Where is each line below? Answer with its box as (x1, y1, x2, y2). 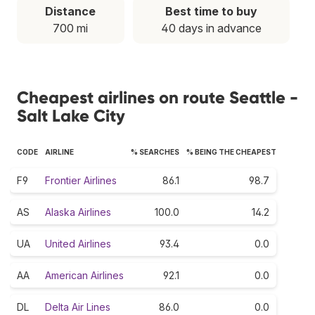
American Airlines (45, 269, 124, 281)
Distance (45, 4, 96, 18)
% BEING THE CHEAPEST (186, 147, 276, 156)
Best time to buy (165, 4, 257, 18)
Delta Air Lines (45, 300, 110, 313)
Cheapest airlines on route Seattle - (17, 86, 298, 108)
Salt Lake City (17, 105, 125, 126)
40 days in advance (160, 20, 262, 35)
